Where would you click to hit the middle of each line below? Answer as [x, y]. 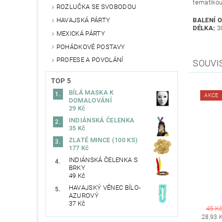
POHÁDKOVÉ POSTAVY [91, 47]
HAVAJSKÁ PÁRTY [83, 20]
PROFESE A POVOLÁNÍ [90, 60]
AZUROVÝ [84, 196]
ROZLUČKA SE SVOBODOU [96, 7]
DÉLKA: [204, 28]
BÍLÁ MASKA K [91, 93]
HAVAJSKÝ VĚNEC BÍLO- [105, 188]
